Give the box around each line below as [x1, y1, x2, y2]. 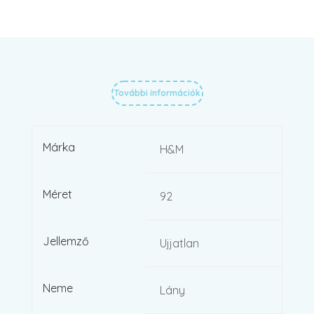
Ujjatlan [160, 235, 199, 250]
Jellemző [43, 233, 89, 248]
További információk [114, 87, 200, 98]
